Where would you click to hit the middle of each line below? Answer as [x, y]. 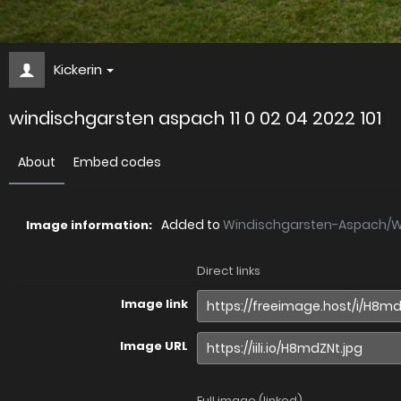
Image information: [89, 226]
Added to [192, 225]
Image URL [154, 346]
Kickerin [78, 70]
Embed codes [117, 162]
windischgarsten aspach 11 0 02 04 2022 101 [195, 119]
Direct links [229, 271]
